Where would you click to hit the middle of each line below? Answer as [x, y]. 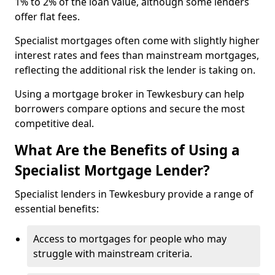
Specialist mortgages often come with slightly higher [137, 41]
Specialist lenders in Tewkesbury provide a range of [134, 194]
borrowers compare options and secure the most [130, 109]
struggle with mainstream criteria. [113, 254]
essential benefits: [57, 209]
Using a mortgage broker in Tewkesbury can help [130, 94]
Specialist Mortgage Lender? [112, 170]
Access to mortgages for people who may [130, 239]
